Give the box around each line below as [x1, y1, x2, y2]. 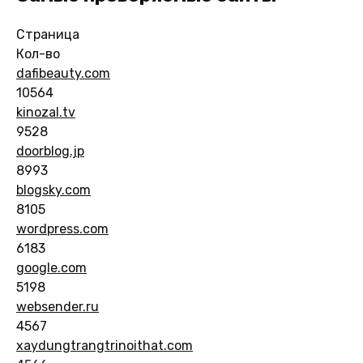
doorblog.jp [16, 143, 84, 159]
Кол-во [16, 45, 60, 62]
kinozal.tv [16, 104, 75, 120]
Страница [16, 26, 79, 42]
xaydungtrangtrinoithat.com [16, 337, 193, 353]
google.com [16, 259, 87, 275]
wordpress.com [16, 220, 109, 237]
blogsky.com [16, 181, 91, 198]
